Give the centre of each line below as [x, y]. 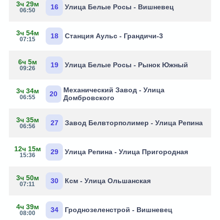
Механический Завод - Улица [114, 90]
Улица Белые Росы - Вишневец [119, 7]
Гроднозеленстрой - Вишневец [119, 210]
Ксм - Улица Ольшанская [108, 181]
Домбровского [89, 98]
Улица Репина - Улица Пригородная [126, 152]
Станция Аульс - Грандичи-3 [114, 36]
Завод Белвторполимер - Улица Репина [134, 123]
